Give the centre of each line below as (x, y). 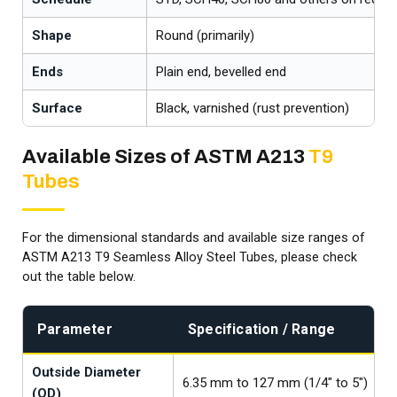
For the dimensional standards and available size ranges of (194, 238)
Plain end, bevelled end (221, 72)
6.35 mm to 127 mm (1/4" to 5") (275, 383)
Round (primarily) (205, 36)
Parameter (75, 330)
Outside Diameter (86, 373)
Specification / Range (262, 330)
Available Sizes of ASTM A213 (165, 157)
